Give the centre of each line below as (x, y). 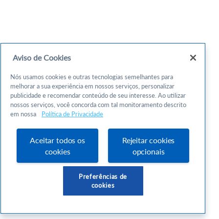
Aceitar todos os (57, 140)
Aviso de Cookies (42, 57)
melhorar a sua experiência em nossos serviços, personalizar (92, 86)
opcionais (148, 151)
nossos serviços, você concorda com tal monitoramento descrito (98, 105)
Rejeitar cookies (148, 140)
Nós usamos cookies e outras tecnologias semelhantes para (92, 77)
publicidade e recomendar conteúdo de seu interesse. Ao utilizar (98, 95)
